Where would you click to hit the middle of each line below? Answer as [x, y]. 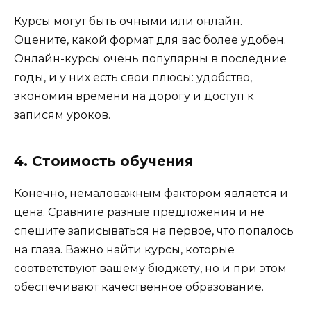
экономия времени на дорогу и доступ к [134, 96]
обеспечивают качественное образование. [139, 287]
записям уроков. [62, 115]
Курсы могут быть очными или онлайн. [128, 21]
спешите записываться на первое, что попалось [154, 230]
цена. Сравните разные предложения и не [139, 212]
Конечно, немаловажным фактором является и [151, 193]
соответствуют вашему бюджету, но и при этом [150, 268]
